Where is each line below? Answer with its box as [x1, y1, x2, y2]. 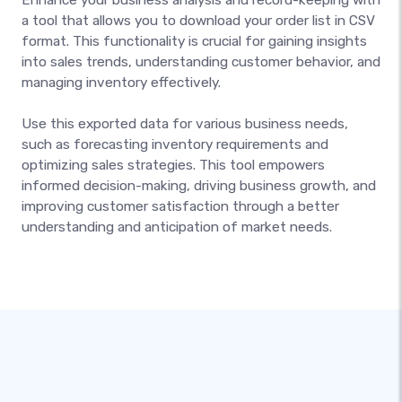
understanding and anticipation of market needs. [22, 218, 332, 235]
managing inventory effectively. [22, 74, 221, 91]
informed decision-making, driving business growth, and [22, 177, 376, 194]
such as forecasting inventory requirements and [22, 135, 328, 153]
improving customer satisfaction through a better [22, 197, 339, 214]
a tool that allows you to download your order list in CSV [22, 12, 375, 29]
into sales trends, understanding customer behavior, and [22, 53, 380, 70]
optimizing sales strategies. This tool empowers [22, 156, 325, 173]
